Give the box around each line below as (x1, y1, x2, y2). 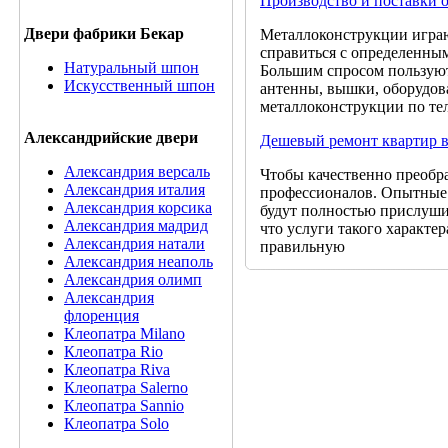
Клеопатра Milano (64, 325, 185, 342)
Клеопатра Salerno (64, 379, 188, 396)
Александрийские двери (24, 129, 198, 146)
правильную (260, 237, 345, 255)
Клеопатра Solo (64, 415, 169, 432)
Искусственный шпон (64, 77, 215, 94)
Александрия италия (64, 181, 205, 198)
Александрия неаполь (64, 253, 213, 270)
